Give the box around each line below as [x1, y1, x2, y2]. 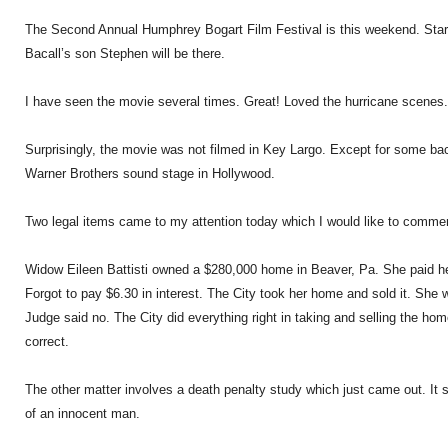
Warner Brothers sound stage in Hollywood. [25, 166, 275, 181]
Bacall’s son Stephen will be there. [25, 46, 225, 61]
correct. [25, 334, 69, 349]
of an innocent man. [25, 406, 140, 421]
